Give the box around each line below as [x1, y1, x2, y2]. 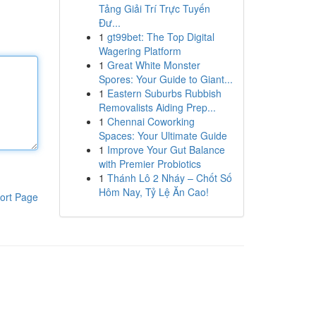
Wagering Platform [98, 44, 181, 58]
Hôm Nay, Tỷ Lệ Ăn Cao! [98, 185, 209, 199]
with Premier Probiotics [98, 157, 201, 171]
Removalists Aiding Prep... [98, 100, 216, 114]
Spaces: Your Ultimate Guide [98, 128, 227, 142]
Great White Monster [107, 58, 200, 72]
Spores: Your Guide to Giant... [98, 72, 233, 86]
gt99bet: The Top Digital [107, 30, 214, 44]
